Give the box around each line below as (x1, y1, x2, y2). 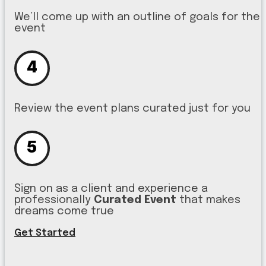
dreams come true (14, 205, 114, 217)
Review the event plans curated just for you (14, 102, 251, 114)
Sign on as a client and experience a (14, 182, 208, 194)
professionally (14, 194, 94, 205)
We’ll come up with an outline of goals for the (14, 11, 260, 23)
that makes (176, 194, 240, 205)
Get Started (14, 228, 75, 239)
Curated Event (94, 194, 176, 205)
